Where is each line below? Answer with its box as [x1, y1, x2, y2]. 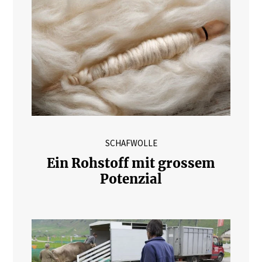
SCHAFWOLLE [105, 137, 157, 149]
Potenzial [100, 170, 162, 187]
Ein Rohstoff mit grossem [47, 154, 215, 171]
